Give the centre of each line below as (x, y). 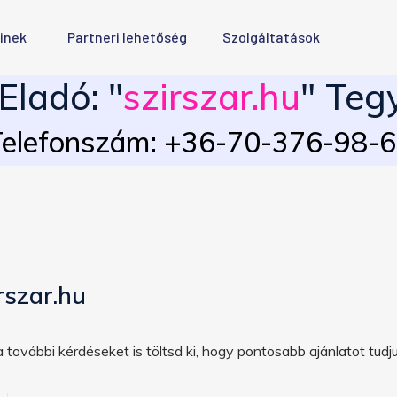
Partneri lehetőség (127, 37)
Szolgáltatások (271, 37)
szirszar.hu (211, 97)
